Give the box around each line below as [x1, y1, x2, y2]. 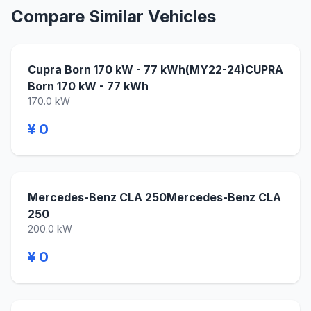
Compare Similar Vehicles [11, 6, 216, 26]
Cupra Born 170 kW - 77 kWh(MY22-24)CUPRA [28, 62, 283, 76]
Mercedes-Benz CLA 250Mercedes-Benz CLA [28, 190, 281, 204]
